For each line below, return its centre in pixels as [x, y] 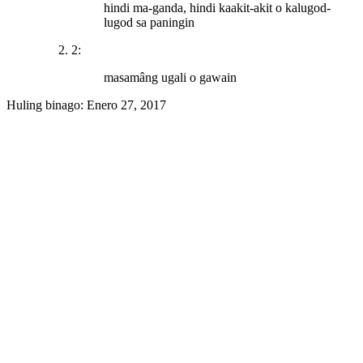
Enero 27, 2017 [126, 105]
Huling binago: [47, 105]
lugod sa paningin [149, 23]
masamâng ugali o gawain [170, 78]
